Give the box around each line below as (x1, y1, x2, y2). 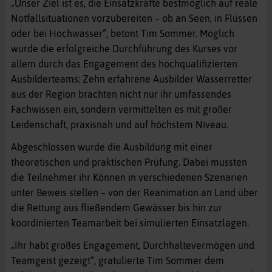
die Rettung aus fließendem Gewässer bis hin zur (10, 202, 222, 214)
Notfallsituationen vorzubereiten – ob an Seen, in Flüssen (10, 13, 257, 24)
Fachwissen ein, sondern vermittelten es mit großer (10, 104, 232, 115)
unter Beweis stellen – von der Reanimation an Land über (10, 187, 258, 199)
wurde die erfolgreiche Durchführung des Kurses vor (10, 43, 237, 55)
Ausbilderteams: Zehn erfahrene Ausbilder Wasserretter (10, 73, 252, 85)
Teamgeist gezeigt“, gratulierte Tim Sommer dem (10, 255, 224, 267)
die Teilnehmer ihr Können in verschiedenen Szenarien (10, 172, 248, 183)
